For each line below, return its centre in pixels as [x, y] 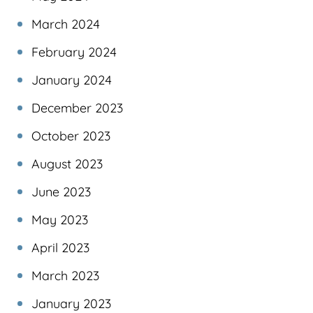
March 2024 [66, 24]
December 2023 [77, 108]
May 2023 [60, 220]
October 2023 [71, 136]
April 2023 [60, 248]
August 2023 [67, 164]
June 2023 [61, 192]
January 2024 [72, 80]
